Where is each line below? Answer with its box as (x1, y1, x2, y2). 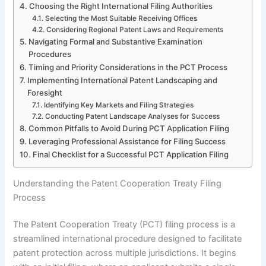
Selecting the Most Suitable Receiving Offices (45, 14, 197, 23)
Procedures (28, 49, 72, 59)
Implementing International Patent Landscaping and (27, 75, 218, 85)
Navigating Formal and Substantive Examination (28, 36, 203, 46)
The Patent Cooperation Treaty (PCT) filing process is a (13, 219, 236, 230)
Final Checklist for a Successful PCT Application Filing (33, 149, 229, 159)
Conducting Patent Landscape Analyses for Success (45, 112, 220, 121)
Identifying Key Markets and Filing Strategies (43, 100, 194, 109)
